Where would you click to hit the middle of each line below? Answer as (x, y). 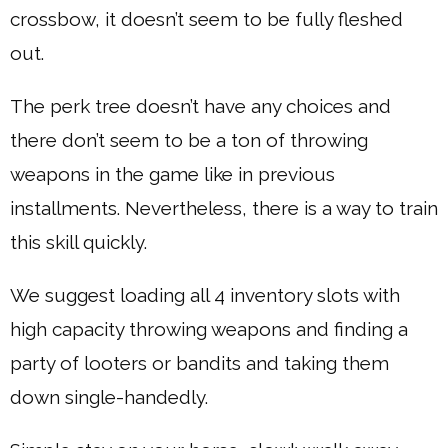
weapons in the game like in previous (172, 173)
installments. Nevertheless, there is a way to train (224, 207)
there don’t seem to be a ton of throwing (189, 139)
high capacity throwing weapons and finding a (209, 328)
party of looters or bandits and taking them (199, 362)
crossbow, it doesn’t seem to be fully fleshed (206, 18)
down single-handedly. (109, 396)
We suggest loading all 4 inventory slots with (205, 294)
